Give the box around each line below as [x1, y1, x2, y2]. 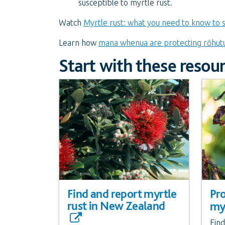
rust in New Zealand [67, 198, 165, 213]
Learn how [59, 38, 98, 47]
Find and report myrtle [67, 186, 177, 201]
